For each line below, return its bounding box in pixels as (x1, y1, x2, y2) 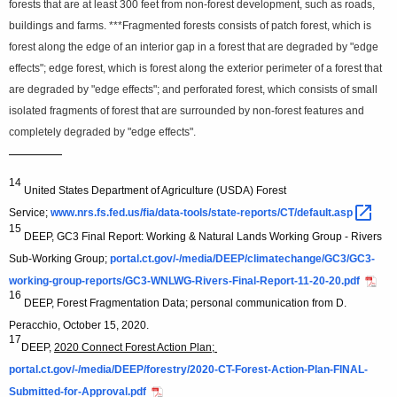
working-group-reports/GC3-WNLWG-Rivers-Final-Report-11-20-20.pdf (9, 275, 360, 288)
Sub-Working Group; (9, 253, 110, 266)
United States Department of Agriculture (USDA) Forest (21, 184, 286, 198)
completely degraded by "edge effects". (9, 126, 196, 139)
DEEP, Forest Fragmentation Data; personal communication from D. (21, 297, 346, 310)
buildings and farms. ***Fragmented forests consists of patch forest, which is (9, 19, 371, 33)
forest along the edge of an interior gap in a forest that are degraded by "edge (9, 41, 378, 54)
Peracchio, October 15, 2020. (9, 319, 149, 332)
